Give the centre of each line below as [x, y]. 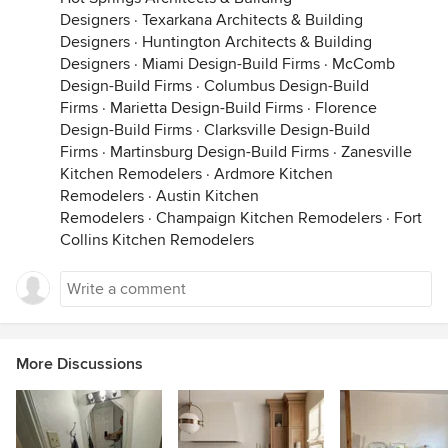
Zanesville [376, 152]
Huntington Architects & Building [257, 42]
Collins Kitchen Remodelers [157, 240]
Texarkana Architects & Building [252, 20]
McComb [363, 64]
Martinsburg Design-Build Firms [219, 152]
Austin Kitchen [207, 196]
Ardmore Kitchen [273, 174]
